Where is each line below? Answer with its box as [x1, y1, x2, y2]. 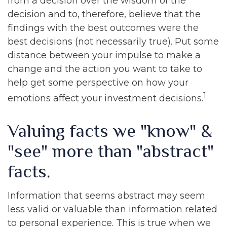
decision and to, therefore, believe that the [8, 9, 201, 20]
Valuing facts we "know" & [8, 121, 212, 141]
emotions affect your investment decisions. [8, 93, 203, 104]
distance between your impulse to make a [8, 50, 201, 61]
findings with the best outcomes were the [8, 22, 199, 33]
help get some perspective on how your [8, 77, 188, 88]
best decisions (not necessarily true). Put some [8, 36, 219, 47]
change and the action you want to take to [8, 63, 202, 74]
